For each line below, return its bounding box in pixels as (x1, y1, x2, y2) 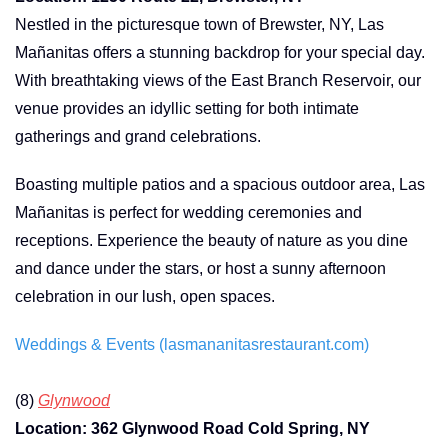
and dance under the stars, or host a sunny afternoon (15, 259, 386, 277)
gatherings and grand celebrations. (15, 127, 261, 145)
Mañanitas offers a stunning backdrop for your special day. (15, 43, 425, 61)
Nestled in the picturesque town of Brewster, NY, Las (15, 15, 384, 33)
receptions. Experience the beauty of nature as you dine (15, 231, 408, 249)
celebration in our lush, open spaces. (15, 287, 275, 305)
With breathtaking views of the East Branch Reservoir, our (15, 71, 421, 89)
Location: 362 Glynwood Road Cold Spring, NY (15, 419, 370, 437)
